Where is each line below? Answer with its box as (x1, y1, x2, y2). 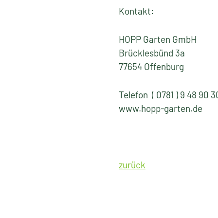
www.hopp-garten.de (119, 103, 206, 114)
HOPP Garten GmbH (119, 34, 199, 45)
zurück (119, 159, 145, 170)
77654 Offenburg (119, 61, 184, 72)
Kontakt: (119, 5, 154, 17)
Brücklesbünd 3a (119, 47, 185, 58)
